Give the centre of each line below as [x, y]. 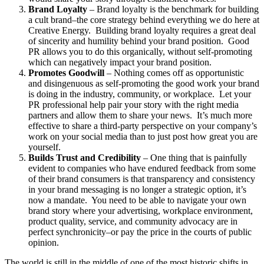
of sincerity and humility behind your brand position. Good [139, 41]
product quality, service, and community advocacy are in [133, 221]
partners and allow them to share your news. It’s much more [140, 115]
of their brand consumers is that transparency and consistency [142, 179]
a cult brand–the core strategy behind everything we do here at [144, 19]
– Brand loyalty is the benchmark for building [173, 9]
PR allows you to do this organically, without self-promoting [140, 51]
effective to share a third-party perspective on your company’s [143, 126]
